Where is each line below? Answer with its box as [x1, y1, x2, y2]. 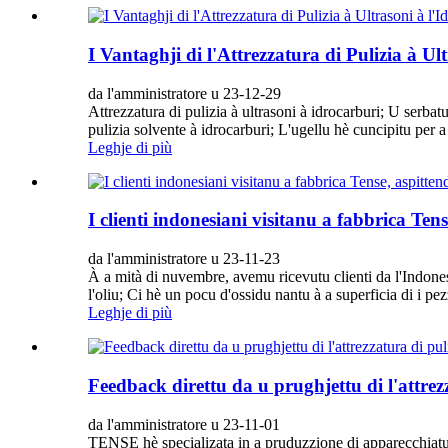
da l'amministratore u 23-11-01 [88, 415, 280, 433]
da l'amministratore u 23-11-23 [88, 250, 280, 268]
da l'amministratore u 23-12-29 [88, 84, 281, 102]
